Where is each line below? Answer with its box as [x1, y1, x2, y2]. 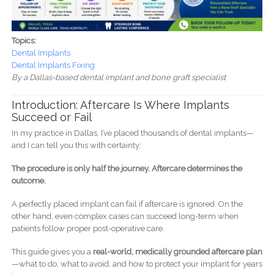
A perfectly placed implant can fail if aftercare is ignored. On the [11, 199, 243, 209]
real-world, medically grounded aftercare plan [92, 247, 262, 257]
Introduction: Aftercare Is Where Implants [11, 98, 229, 112]
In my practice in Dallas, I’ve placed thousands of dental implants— [11, 128, 254, 138]
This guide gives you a [11, 247, 93, 257]
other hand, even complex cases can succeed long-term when [11, 212, 239, 221]
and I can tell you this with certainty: [11, 141, 141, 150]
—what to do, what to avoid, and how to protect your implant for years [11, 259, 262, 269]
